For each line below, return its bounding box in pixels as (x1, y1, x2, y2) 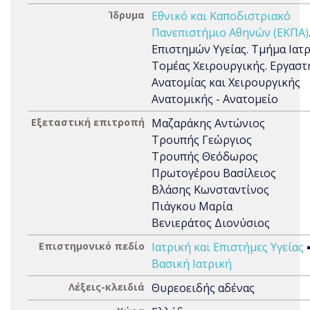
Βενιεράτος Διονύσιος (152, 215, 270, 230)
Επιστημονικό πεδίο (39, 239, 145, 253)
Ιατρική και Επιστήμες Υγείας (152, 239, 304, 255)
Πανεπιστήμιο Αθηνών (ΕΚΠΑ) (152, 25, 309, 40)
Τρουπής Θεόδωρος (152, 149, 258, 164)
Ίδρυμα (109, 8, 145, 21)
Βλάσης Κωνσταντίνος (152, 182, 269, 197)
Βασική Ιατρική (152, 256, 232, 271)
